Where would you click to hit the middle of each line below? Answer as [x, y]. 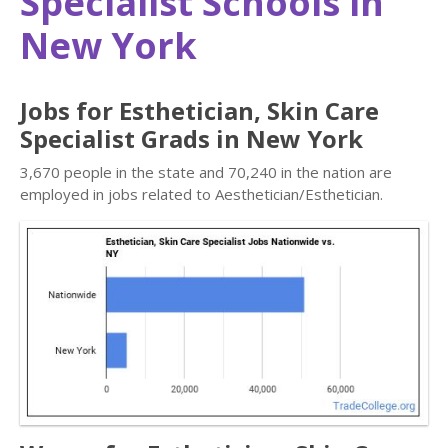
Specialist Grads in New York [191, 138]
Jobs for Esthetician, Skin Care [199, 110]
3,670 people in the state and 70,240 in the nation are [206, 172]
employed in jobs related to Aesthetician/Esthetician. [201, 194]
